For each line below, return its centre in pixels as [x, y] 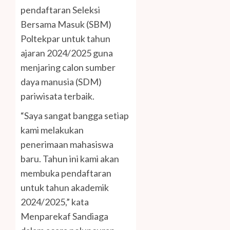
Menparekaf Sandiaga [64, 216]
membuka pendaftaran [66, 173]
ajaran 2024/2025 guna [67, 53]
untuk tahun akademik [65, 188]
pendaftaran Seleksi [60, 10]
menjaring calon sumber [68, 68]
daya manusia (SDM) [61, 82]
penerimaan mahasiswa [67, 145]
